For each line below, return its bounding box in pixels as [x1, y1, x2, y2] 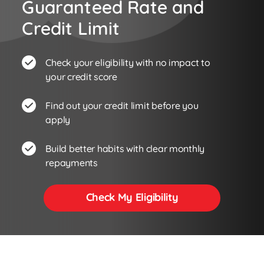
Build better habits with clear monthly [45, 143, 205, 155]
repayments [45, 157, 98, 169]
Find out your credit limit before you [45, 100, 199, 112]
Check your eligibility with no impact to [45, 57, 210, 69]
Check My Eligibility [85, 190, 179, 204]
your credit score [45, 71, 117, 83]
